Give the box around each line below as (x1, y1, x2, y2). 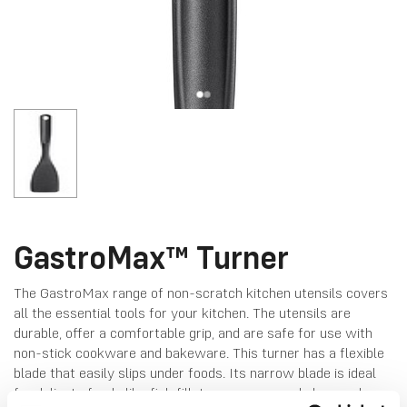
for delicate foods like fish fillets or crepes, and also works (14, 383, 373, 402)
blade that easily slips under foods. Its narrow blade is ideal (14, 363, 376, 382)
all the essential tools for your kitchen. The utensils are (14, 303, 351, 322)
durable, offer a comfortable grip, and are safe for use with (14, 323, 372, 342)
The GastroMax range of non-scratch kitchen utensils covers (14, 283, 388, 302)
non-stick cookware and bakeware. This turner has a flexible (14, 343, 384, 362)
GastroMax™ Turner (14, 237, 289, 277)
